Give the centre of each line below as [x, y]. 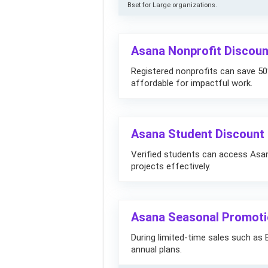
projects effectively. [171, 166]
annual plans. [156, 249]
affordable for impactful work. [192, 83]
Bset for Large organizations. [172, 5]
